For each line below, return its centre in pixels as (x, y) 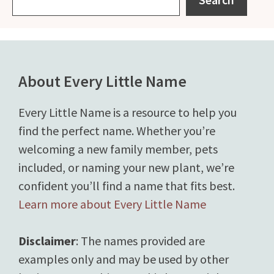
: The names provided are (140, 241)
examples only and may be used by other (124, 259)
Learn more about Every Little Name (112, 204)
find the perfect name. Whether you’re (117, 131)
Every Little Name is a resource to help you (128, 112)
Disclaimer (47, 241)
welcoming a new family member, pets (118, 149)
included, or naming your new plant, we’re (126, 167)
